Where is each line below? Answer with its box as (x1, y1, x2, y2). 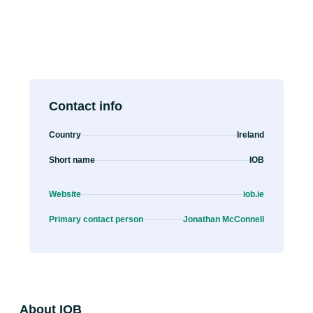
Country (49, 130, 81, 140)
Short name (49, 155, 95, 165)
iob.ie (243, 189, 264, 199)
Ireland (237, 130, 264, 140)
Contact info (49, 99, 122, 113)
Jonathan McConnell (183, 214, 264, 224)
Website (49, 189, 81, 199)
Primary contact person (49, 214, 143, 224)
